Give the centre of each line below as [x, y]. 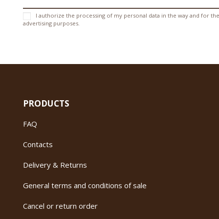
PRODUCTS [46, 103]
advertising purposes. [51, 23]
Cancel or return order [60, 206]
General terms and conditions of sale [85, 186]
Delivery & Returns [55, 165]
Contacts [38, 144]
